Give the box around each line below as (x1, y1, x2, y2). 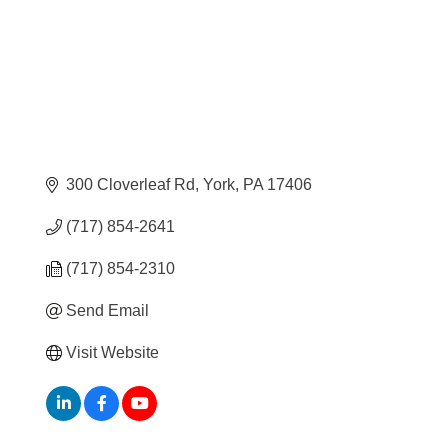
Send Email (66, 301, 150, 319)
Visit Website (66, 343, 160, 361)
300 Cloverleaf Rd (66, 175, 196, 193)
